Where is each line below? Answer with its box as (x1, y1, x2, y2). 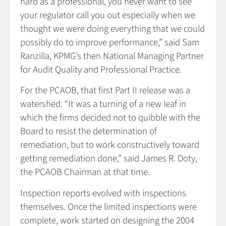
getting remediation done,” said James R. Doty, (20, 152, 197, 166)
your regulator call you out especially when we (20, 8, 195, 22)
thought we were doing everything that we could (20, 22, 205, 36)
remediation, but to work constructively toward (20, 138, 199, 152)
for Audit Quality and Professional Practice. (20, 63, 182, 77)
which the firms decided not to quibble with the (20, 111, 200, 125)
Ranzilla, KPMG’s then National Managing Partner (20, 49, 204, 63)
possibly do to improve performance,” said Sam (20, 35, 199, 49)
